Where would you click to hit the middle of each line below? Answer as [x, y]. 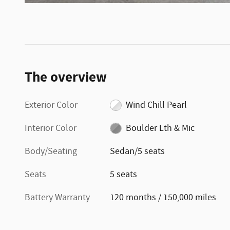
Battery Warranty [57, 197]
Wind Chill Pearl [156, 105]
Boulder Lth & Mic [160, 128]
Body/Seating [51, 151]
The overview [66, 77]
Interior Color [51, 128]
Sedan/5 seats [138, 151]
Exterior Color [51, 105]
